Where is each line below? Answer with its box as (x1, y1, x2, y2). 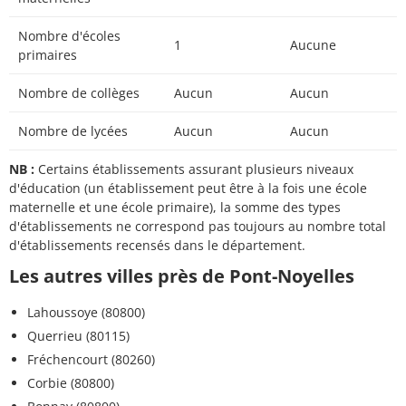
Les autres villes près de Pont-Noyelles (9, 263, 354, 288)
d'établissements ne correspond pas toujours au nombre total (9, 217, 386, 235)
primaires (18, 45, 77, 63)
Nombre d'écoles (18, 26, 121, 44)
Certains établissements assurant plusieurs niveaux (34, 159, 353, 178)
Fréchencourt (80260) (27, 350, 155, 368)
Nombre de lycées (18, 121, 128, 140)
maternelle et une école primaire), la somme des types (9, 198, 341, 216)
